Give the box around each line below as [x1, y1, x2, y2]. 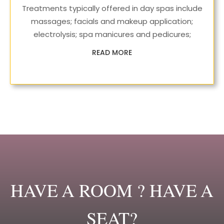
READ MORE [92, 47, 132, 57]
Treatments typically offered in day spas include [21, 3, 202, 13]
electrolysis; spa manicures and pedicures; [33, 29, 191, 39]
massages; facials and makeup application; [31, 16, 193, 26]
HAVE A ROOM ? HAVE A [10, 181, 213, 201]
